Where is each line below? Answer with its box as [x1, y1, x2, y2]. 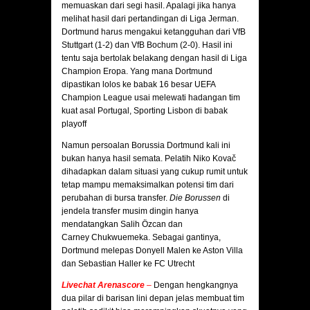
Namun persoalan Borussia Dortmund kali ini [62, 140, 230, 151]
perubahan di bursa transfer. [62, 193, 170, 203]
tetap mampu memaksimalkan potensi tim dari [62, 180, 234, 190]
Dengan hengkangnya [152, 280, 238, 291]
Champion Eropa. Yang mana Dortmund [62, 66, 212, 77]
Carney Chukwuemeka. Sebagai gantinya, [62, 232, 221, 243]
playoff [62, 119, 86, 129]
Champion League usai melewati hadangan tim [62, 93, 240, 103]
